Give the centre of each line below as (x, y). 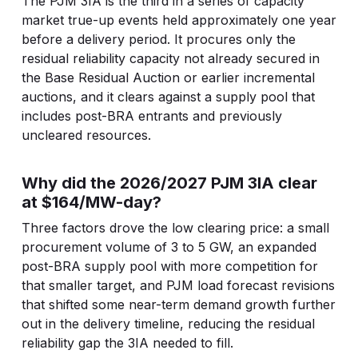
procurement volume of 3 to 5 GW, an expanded (169, 247)
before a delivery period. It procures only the (158, 39)
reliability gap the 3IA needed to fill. (127, 343)
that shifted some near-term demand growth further (178, 304)
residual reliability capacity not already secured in (170, 58)
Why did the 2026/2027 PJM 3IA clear (169, 183)
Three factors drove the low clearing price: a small (175, 228)
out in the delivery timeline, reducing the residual (168, 324)
